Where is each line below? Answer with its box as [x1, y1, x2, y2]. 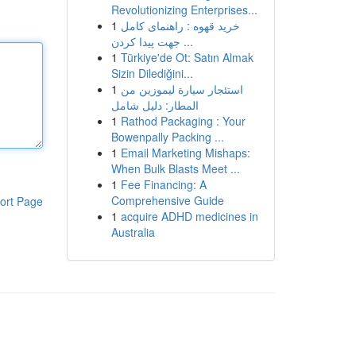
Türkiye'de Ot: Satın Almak [120, 49, 253, 65]
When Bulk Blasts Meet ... [110, 161, 240, 176]
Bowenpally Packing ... [110, 129, 224, 145]
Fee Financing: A [120, 176, 207, 192]
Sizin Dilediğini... [110, 65, 193, 81]
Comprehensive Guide [110, 192, 224, 208]
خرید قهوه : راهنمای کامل [120, 17, 240, 33]
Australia [110, 224, 155, 240]
